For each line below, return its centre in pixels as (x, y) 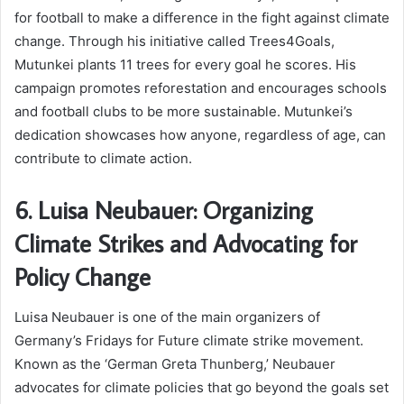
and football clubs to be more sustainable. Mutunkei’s (184, 112)
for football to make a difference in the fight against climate (202, 18)
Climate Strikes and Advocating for (186, 243)
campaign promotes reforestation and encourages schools (201, 88)
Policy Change (83, 277)
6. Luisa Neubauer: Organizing (164, 210)
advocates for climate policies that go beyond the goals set (202, 387)
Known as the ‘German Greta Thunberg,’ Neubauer (175, 363)
